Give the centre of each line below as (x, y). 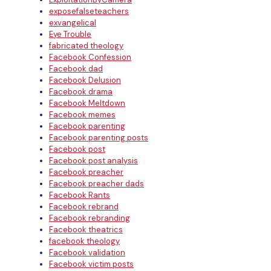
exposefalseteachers (89, 11)
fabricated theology (86, 46)
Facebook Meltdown (87, 103)
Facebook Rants (80, 195)
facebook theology (84, 241)
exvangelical (73, 23)
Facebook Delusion (85, 80)
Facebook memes (82, 115)
